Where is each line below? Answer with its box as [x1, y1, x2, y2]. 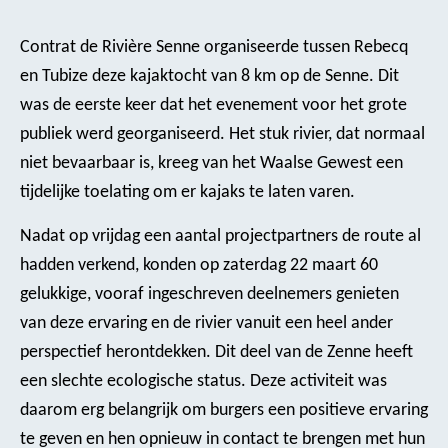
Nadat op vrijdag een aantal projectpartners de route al [20, 227, 421, 247]
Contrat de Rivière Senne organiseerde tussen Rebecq [20, 37, 408, 57]
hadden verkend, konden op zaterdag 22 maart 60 [20, 256, 378, 276]
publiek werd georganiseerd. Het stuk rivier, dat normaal [20, 124, 425, 144]
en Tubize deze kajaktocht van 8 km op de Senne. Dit [20, 66, 399, 86]
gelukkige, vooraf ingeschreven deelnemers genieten [20, 285, 399, 305]
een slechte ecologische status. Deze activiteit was [20, 372, 387, 392]
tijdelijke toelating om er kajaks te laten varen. [20, 182, 355, 202]
